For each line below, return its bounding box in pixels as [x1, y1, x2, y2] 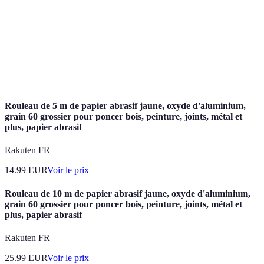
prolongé [194, 68, 224, 78]
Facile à [65, 49, 91, 59]
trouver [65, 62, 89, 71]
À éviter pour [194, 44, 239, 53]
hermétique [127, 10, 164, 19]
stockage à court [194, 4, 248, 14]
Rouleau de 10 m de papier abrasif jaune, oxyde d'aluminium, [5, 188, 250, 199]
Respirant [65, 4, 96, 14]
